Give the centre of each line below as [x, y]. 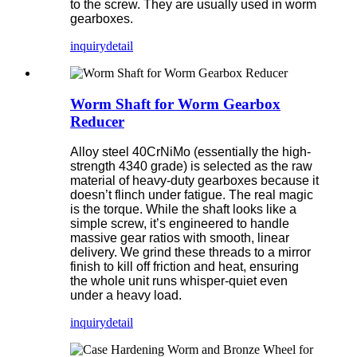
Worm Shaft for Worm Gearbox [175, 104]
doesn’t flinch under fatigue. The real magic [192, 195]
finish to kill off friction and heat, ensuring [184, 267]
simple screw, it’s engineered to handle [180, 224]
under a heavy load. [126, 296]
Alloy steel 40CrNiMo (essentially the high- [190, 152]
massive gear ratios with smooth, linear [180, 238]
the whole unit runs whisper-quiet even [179, 281]
